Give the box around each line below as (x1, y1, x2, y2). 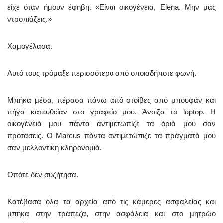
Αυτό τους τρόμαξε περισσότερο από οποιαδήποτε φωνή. (7, 69, 196, 78)
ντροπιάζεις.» (7, 15, 52, 24)
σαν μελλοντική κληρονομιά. (7, 143, 102, 152)
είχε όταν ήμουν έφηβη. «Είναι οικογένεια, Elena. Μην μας (7, 3, 216, 12)
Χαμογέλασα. (7, 42, 52, 51)
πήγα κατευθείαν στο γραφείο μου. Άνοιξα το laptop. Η (7, 108, 216, 116)
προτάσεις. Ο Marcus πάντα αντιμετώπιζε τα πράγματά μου (7, 131, 216, 140)
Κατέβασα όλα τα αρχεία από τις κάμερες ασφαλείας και (7, 197, 216, 206)
